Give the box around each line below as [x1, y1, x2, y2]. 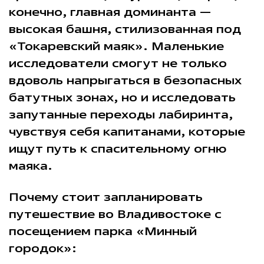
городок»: [8, 240, 77, 256]
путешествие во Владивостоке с [8, 206, 222, 222]
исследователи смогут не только [8, 54, 227, 71]
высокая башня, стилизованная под [8, 20, 241, 37]
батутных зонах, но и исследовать [8, 88, 236, 105]
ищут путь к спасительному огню [8, 140, 226, 156]
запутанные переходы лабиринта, [8, 105, 233, 122]
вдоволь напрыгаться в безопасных [8, 71, 242, 88]
